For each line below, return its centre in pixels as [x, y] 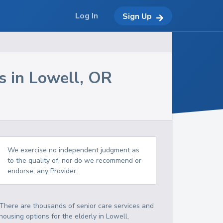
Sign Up [137, 16]
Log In [87, 16]
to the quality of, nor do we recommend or [75, 161]
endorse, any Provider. [43, 171]
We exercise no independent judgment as [74, 150]
